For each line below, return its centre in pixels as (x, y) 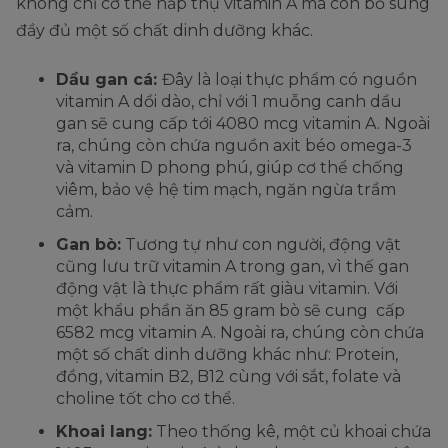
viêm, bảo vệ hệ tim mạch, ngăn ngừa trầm (226, 189)
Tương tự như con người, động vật (261, 244)
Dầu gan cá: (109, 79)
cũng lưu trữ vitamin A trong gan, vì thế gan (232, 266)
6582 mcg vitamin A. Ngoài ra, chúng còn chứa (240, 332)
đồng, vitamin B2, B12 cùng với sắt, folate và (228, 376)
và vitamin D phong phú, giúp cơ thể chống (230, 167)
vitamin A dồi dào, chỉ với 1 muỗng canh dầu (229, 101)
